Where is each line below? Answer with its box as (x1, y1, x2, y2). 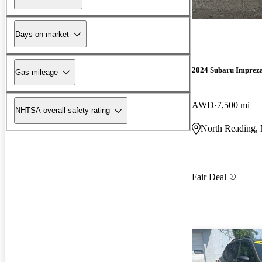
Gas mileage (15, 67, 58, 77)
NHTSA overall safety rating (15, 106, 110, 115)
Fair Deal (192, 171, 226, 182)
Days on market (15, 29, 69, 39)
